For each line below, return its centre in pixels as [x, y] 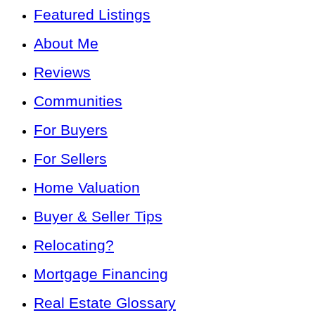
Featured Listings [92, 15]
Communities [78, 101]
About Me [66, 44]
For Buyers [71, 130]
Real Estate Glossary [105, 303]
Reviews [62, 72]
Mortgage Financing [101, 274]
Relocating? [74, 245]
